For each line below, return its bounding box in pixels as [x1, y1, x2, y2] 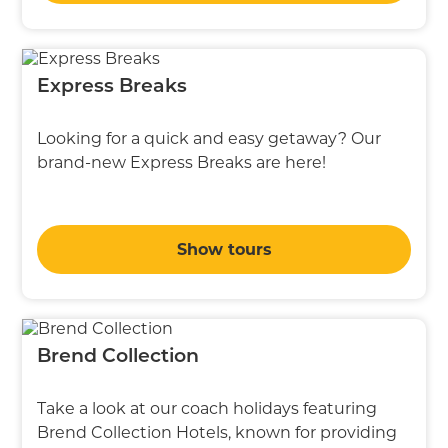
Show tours [176, 239, 272, 259]
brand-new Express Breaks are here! [37, 152, 327, 172]
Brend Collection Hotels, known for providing [37, 422, 398, 442]
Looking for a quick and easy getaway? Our [37, 128, 382, 148]
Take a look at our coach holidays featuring [37, 398, 378, 418]
